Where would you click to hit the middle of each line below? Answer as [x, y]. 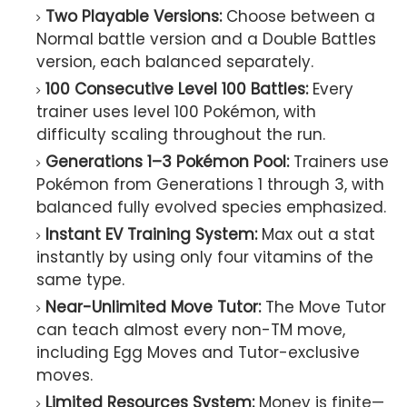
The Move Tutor [323, 308]
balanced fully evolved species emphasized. [211, 208]
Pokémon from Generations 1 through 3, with [210, 185]
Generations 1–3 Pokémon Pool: [167, 162]
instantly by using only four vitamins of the [205, 258]
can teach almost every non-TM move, [191, 330]
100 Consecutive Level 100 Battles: [177, 89]
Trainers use [339, 162]
